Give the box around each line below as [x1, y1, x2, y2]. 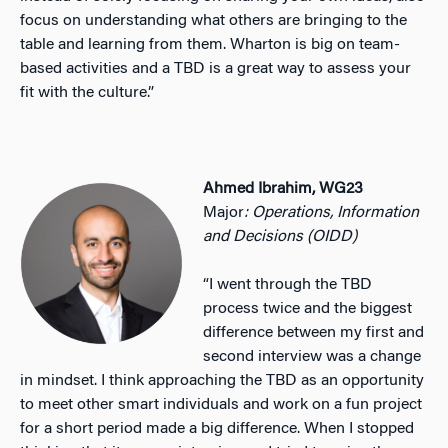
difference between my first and [203, 324, 425, 341]
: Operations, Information [244, 204, 420, 221]
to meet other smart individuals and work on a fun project [20, 396, 422, 413]
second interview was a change [203, 348, 422, 365]
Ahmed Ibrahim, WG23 [203, 180, 364, 197]
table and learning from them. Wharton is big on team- [20, 36, 400, 53]
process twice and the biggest [203, 300, 413, 317]
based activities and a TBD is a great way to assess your [20, 60, 411, 77]
